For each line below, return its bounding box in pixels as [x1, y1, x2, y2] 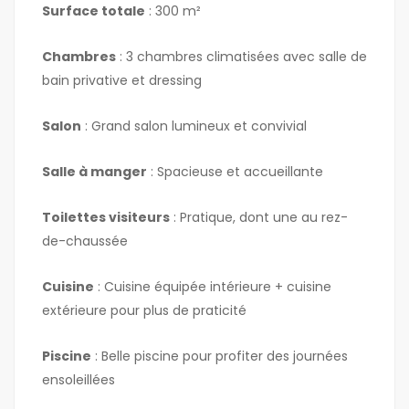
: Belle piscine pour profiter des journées [91, 347, 348, 366]
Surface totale [42, 2, 145, 21]
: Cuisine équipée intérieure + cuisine [94, 278, 331, 297]
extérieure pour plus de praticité [42, 301, 246, 320]
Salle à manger [42, 163, 147, 182]
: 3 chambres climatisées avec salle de [116, 47, 367, 67]
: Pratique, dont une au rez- [170, 208, 348, 227]
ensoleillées [42, 371, 115, 390]
